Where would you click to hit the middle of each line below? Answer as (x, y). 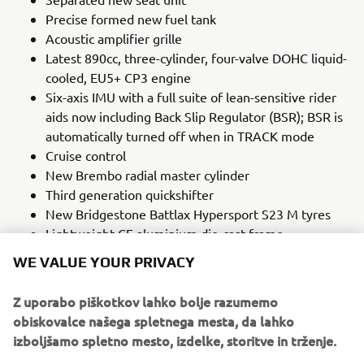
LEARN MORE (182, 299)
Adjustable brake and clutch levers (144, 253)
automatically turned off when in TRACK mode (180, 136)
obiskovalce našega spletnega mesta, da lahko (154, 321)
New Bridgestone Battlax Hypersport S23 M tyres (188, 214)
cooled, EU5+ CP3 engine (118, 77)
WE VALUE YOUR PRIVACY (104, 262)
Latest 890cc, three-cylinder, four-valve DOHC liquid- (196, 58)
